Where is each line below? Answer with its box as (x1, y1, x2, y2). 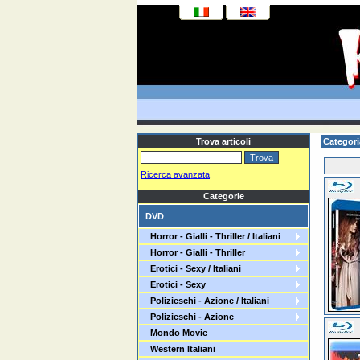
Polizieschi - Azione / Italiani (145, 296, 269, 305)
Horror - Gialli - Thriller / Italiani (145, 231, 280, 241)
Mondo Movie (145, 328, 207, 337)
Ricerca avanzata (141, 170, 210, 179)
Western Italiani (145, 344, 215, 354)
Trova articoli (196, 137, 251, 146)
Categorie (202, 191, 244, 201)
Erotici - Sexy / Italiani (145, 264, 241, 273)
